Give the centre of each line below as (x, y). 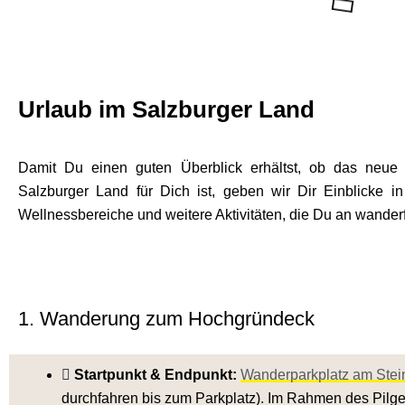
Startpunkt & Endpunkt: (157, 374)
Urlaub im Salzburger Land (166, 109)
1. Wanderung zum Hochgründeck (166, 318)
